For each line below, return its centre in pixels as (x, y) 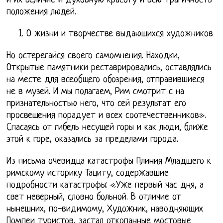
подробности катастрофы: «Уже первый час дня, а (105, 186)
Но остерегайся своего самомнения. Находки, (93, 56)
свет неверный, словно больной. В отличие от (94, 198)
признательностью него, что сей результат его (97, 104)
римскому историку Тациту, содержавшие (88, 174)
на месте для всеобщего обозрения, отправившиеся (106, 80)
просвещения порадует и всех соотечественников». (107, 116)
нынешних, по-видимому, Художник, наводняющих (105, 210)
